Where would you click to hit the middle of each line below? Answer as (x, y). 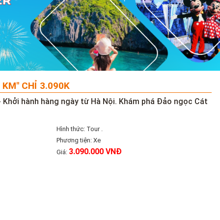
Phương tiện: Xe (79, 140)
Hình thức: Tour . (80, 129)
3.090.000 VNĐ (96, 151)
